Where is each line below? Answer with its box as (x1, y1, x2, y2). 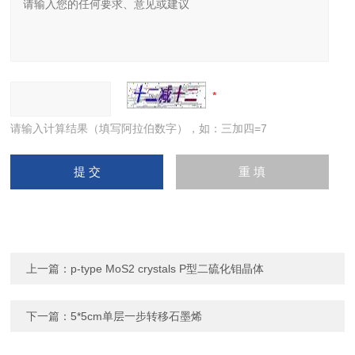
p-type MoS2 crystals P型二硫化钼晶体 (71, 261, 265, 275)
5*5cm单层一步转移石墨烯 (71, 309, 203, 323)
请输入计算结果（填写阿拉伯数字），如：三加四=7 (10, 121, 268, 135)
